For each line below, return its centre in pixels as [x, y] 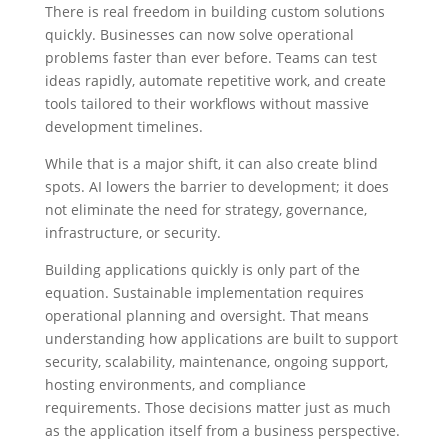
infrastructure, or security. [132, 232]
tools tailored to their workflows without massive [206, 103]
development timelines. [123, 126]
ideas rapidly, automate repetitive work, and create [215, 80]
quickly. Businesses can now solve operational [199, 34]
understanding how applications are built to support [221, 338]
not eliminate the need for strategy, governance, [205, 209]
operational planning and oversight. [165, 315]
